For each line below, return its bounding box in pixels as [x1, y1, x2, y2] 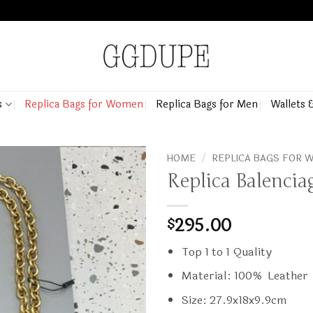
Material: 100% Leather [181, 267, 308, 285]
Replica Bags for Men [155, 96, 258, 112]
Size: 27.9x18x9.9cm [181, 291, 287, 309]
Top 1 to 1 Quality [181, 242, 272, 261]
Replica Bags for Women [24, 96, 143, 112]
